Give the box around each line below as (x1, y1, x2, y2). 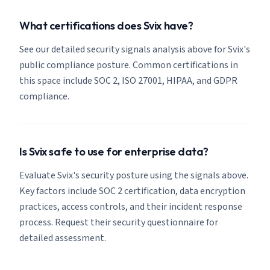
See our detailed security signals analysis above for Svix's (19, 43, 250, 56)
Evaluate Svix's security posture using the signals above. (19, 169, 248, 182)
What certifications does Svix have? (19, 19, 193, 33)
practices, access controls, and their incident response (19, 200, 242, 213)
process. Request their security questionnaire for (19, 216, 218, 229)
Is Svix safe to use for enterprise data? (19, 145, 209, 159)
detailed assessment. (19, 231, 106, 245)
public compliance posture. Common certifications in (19, 58, 238, 72)
